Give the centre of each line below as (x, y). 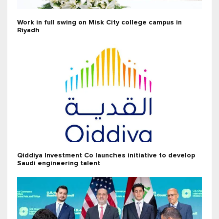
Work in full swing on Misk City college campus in (99, 23)
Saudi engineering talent (59, 164)
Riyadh (28, 31)
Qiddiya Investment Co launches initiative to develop (106, 156)
